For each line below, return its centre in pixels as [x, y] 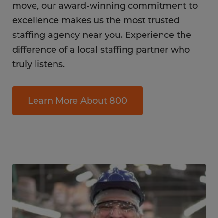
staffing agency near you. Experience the [102, 35]
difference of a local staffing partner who [101, 50]
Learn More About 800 [77, 101]
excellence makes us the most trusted [96, 20]
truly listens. [38, 64]
